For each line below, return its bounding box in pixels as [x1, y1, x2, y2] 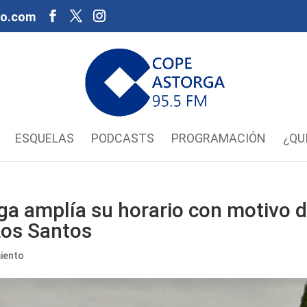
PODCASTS [90, 131, 154, 145]
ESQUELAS [14, 131, 74, 145]
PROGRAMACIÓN [171, 131, 266, 145]
